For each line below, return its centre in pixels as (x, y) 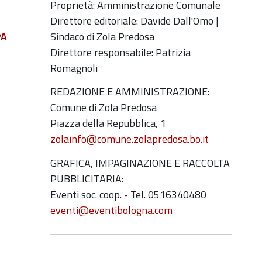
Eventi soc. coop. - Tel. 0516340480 (128, 194)
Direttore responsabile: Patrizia (120, 52)
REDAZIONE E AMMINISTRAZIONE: (130, 92)
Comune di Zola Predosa (104, 107)
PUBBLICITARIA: (87, 178)
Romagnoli (74, 68)
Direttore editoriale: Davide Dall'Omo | (135, 20)
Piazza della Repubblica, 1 (108, 123)
